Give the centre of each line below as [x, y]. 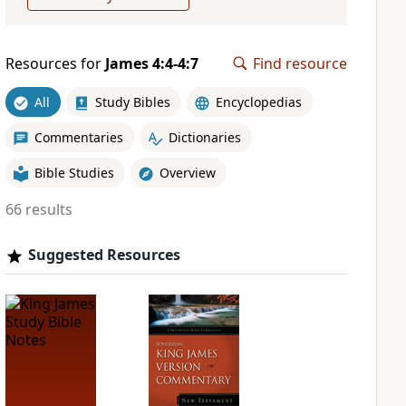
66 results [39, 209]
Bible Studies [74, 172]
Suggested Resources [104, 255]
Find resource [300, 63]
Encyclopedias [258, 101]
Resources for [55, 63]
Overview [187, 172]
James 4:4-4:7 [151, 63]
